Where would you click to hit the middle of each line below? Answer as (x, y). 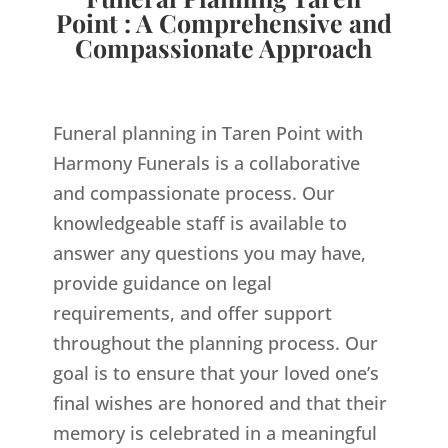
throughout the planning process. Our (215, 343)
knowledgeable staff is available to (199, 223)
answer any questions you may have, (209, 253)
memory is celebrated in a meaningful (214, 433)
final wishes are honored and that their (219, 403)
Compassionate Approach (224, 48)
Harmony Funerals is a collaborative (206, 163)
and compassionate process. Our (193, 193)
